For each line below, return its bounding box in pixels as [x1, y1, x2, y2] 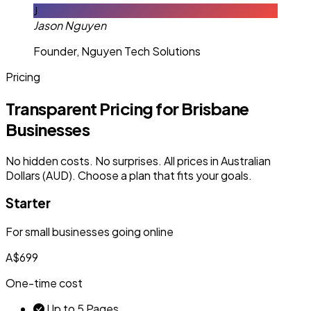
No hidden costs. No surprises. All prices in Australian [6, 153, 271, 168]
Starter [6, 195, 51, 212]
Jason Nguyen [33, 17, 106, 33]
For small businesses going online [6, 224, 174, 239]
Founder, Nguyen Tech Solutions [33, 43, 201, 58]
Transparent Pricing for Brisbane [6, 97, 249, 119]
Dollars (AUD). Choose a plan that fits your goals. [6, 167, 252, 183]
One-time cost [6, 276, 83, 291]
